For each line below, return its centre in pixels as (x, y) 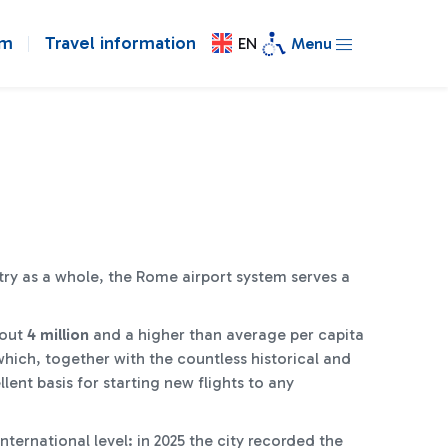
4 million (58, 334)
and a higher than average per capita (226, 334)
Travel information (120, 43)
